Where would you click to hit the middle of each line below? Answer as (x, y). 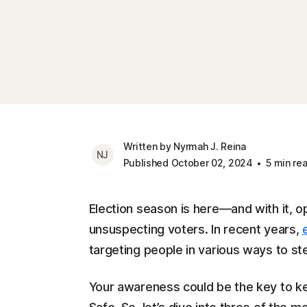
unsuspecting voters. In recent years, (196, 229)
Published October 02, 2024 (188, 163)
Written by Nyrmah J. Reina (184, 146)
